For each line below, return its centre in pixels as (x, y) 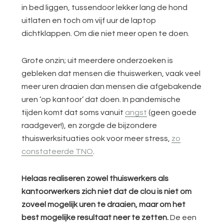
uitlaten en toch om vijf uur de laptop (89, 20)
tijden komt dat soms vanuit (73, 112)
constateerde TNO (57, 151)
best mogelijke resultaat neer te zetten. (95, 217)
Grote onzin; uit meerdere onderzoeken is (97, 60)
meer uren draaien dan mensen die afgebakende (112, 86)
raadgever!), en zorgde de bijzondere (89, 125)
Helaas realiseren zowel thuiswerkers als (95, 178)
